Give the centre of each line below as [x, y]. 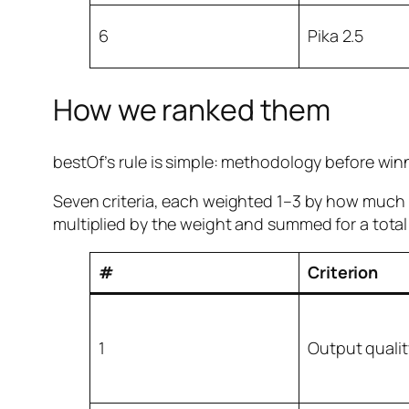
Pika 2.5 [336, 36]
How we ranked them [192, 109]
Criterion [343, 272]
